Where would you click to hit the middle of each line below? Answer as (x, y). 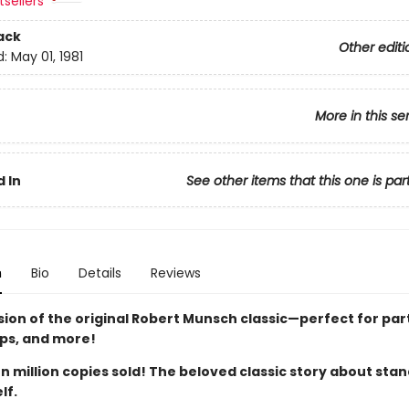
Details (100, 273)
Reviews (175, 273)
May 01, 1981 (47, 57)
